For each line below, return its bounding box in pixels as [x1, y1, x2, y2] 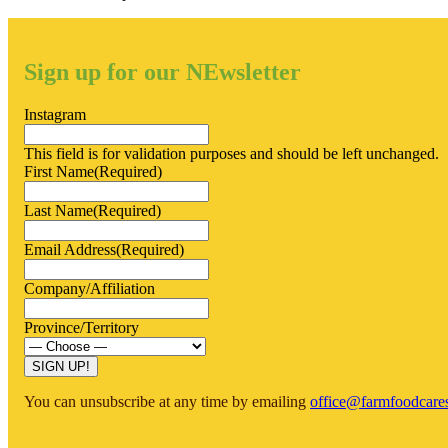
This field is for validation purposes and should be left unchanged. [24, 144, 439, 162]
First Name [24, 162, 94, 180]
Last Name [24, 201, 93, 219]
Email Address [24, 240, 116, 258]
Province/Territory [24, 318, 139, 336]
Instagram [24, 105, 86, 123]
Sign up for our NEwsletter [24, 58, 301, 85]
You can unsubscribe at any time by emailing [24, 392, 310, 410]
